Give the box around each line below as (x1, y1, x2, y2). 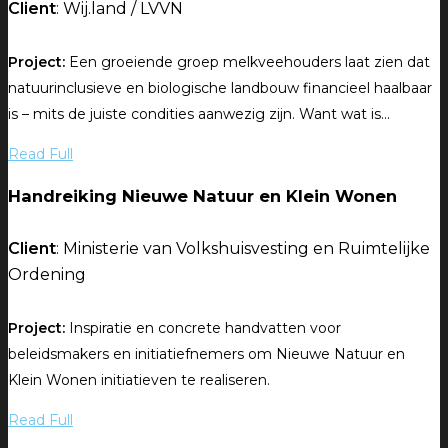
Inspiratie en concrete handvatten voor (65, 318, 341, 337)
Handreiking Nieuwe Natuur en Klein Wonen (8, 186, 397, 207)
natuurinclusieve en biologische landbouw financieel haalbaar (8, 79, 432, 97)
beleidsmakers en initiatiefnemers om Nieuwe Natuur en (8, 344, 405, 363)
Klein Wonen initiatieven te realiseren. (8, 370, 270, 389)
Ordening (8, 265, 86, 285)
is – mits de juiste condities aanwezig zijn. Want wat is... (8, 105, 390, 123)
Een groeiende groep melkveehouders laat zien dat (65, 53, 430, 71)
